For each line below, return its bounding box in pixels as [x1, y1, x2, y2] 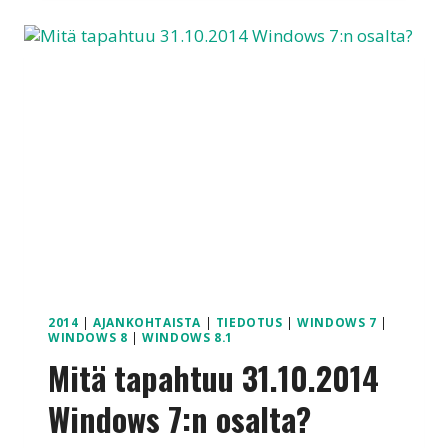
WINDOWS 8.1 [142, 329, 233, 346]
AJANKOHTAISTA [93, 314, 201, 331]
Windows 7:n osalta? [48, 395, 311, 443]
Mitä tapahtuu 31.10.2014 [48, 354, 379, 402]
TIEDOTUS [215, 314, 283, 331]
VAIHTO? [120, 4, 184, 24]
